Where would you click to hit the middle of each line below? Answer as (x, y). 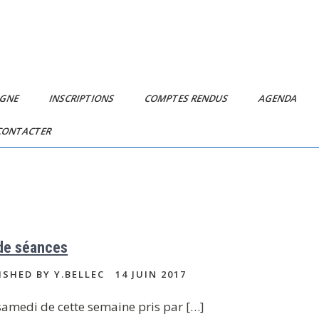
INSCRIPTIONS (82, 98)
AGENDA (278, 98)
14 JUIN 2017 (151, 274)
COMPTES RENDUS (187, 98)
